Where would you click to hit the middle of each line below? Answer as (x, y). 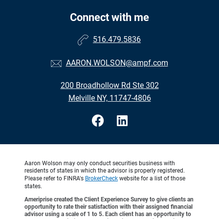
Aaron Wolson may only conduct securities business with (100, 164)
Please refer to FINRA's (55, 179)
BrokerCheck (101, 179)
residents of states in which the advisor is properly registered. (105, 171)
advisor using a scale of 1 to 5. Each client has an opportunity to (108, 214)
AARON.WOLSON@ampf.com (117, 63)
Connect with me (109, 18)
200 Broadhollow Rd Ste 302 (109, 86)
